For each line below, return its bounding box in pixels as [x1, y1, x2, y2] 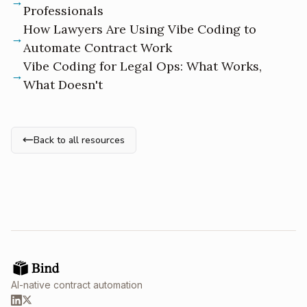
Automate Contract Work [23, 39, 172, 56]
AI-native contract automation [11, 278, 143, 291]
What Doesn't [23, 76, 103, 93]
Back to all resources [34, 133, 125, 147]
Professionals [23, 2, 103, 19]
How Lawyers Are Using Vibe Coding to [23, 21, 256, 37]
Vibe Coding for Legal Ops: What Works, [23, 58, 262, 74]
